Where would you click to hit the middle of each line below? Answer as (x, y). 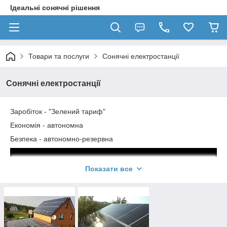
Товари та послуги (59, 56)
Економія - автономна (47, 125)
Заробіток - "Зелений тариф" (58, 111)
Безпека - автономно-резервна (62, 139)
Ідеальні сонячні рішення (55, 8)
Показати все (109, 169)
